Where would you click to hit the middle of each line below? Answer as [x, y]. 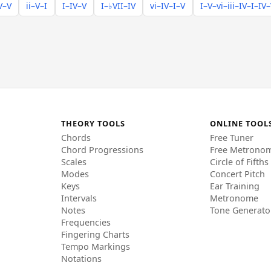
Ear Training [235, 186]
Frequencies [86, 222]
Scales [73, 162]
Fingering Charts [95, 234]
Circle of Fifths [240, 162]
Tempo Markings [95, 246]
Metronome [234, 198]
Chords [76, 137]
